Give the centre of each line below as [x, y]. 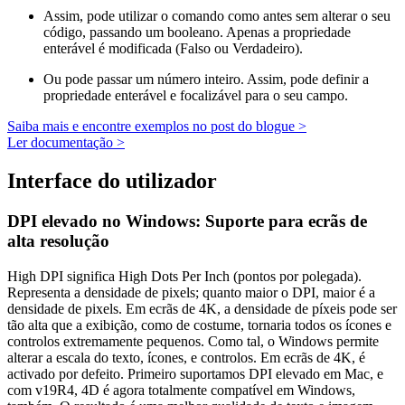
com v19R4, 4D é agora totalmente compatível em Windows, [181, 390]
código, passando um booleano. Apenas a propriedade [197, 33]
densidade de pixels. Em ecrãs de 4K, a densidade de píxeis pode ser [202, 308]
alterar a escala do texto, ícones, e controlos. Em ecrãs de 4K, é [186, 357]
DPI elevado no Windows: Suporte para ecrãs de [187, 221]
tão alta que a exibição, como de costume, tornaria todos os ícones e [199, 325]
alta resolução [58, 240]
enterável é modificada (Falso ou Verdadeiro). [173, 49]
